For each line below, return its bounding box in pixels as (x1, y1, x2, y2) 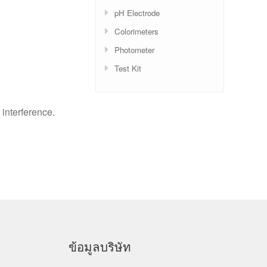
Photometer (114, 44, 154, 55)
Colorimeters (114, 25, 159, 37)
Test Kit (114, 62, 141, 74)
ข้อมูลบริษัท (69, 237, 132, 255)
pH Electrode (114, 7, 160, 18)
